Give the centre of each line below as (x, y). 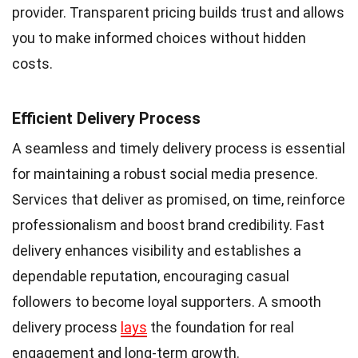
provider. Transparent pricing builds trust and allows (178, 12)
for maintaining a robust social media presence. (165, 173)
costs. (32, 63)
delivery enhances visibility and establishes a (157, 250)
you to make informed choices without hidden (159, 38)
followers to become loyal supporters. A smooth (167, 301)
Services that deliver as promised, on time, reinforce (179, 199)
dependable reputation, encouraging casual (151, 276)
